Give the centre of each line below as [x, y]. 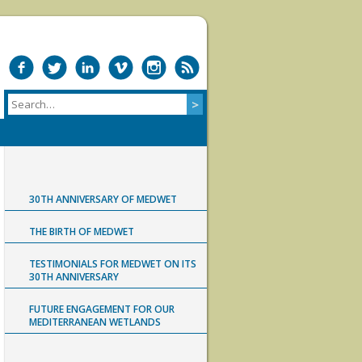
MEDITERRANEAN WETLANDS [95, 322]
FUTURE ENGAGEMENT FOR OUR [102, 309]
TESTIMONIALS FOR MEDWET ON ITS [113, 264]
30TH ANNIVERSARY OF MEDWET [103, 199]
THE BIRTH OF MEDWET [82, 232]
